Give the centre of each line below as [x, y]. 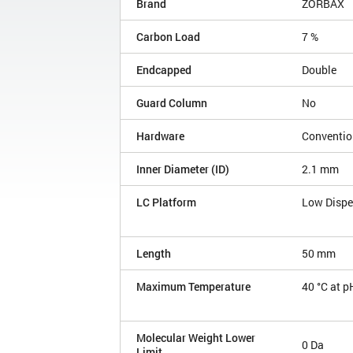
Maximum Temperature [193, 287]
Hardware [160, 136]
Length [154, 254]
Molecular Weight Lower [196, 338]
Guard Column [172, 103]
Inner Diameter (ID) [183, 169]
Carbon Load [168, 37]
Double [319, 70]
